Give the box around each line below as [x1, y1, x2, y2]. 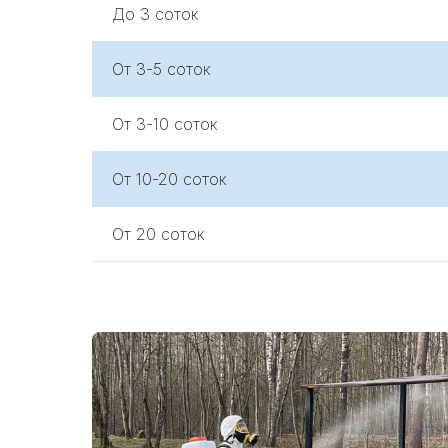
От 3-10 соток [112, 114, 218, 134]
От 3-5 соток [112, 59, 211, 79]
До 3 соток [112, 4, 199, 24]
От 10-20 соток [112, 169, 227, 189]
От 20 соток [112, 224, 205, 244]
